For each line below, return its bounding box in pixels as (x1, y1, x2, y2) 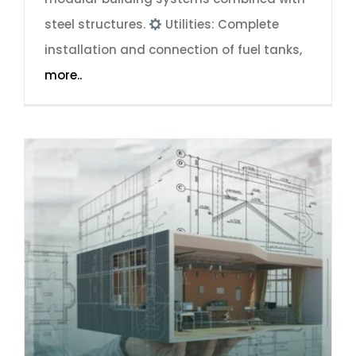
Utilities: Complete (162, 16, 280, 33)
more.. (44, 67, 82, 83)
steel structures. (44, 16, 149, 33)
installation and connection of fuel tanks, (44, 41, 302, 58)
